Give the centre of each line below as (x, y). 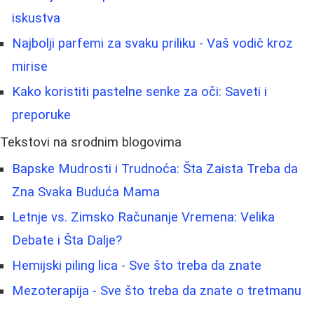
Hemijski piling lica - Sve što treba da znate (137, 266)
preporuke (41, 115)
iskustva (36, 19)
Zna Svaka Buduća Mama (86, 192)
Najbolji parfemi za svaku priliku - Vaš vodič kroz (152, 44)
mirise (30, 67)
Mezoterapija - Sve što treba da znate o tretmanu (157, 291)
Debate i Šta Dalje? (67, 241)
